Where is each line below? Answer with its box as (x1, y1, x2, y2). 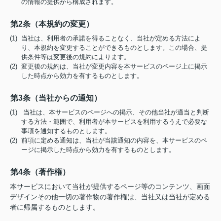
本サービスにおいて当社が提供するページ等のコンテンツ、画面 (10, 183, 210, 190)
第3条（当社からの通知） (10, 94, 102, 102)
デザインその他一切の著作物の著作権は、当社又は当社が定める (10, 193, 210, 201)
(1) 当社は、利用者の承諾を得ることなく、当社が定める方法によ (10, 35, 201, 42)
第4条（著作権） (10, 168, 70, 176)
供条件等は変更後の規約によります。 (21, 53, 131, 61)
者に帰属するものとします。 (10, 203, 100, 211)
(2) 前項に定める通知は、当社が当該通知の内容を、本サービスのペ (10, 137, 207, 144)
